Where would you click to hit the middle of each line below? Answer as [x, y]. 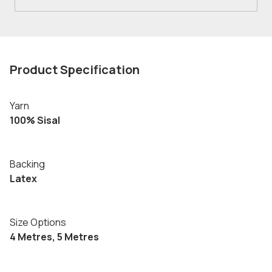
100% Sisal [35, 120]
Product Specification [75, 70]
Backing [27, 164]
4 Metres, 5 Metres [54, 237]
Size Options [38, 222]
